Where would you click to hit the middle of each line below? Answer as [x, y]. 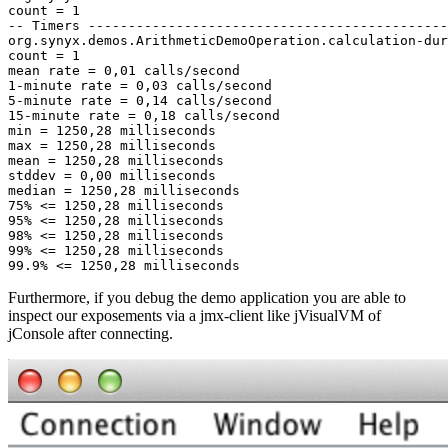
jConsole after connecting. [90, 334]
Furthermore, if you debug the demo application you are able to [207, 298]
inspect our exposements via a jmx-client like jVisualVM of [194, 316]
